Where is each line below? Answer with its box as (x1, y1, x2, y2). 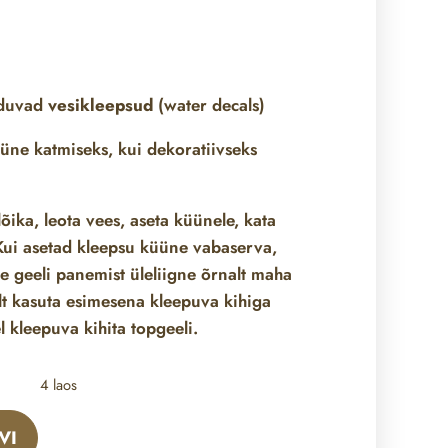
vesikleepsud (48, 92, 154, 117)
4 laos (39, 373, 77, 396)
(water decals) (153, 92, 266, 117)
